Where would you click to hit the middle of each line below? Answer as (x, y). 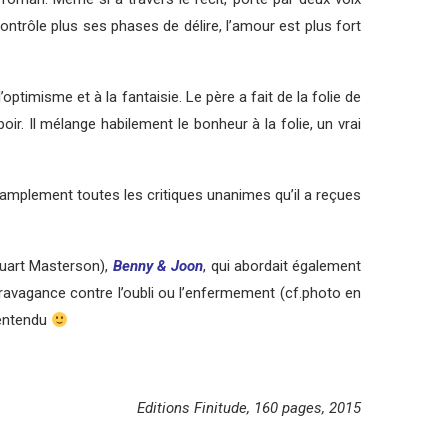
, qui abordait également (282, 266)
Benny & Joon (158, 266)
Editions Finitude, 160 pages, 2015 (249, 408)
